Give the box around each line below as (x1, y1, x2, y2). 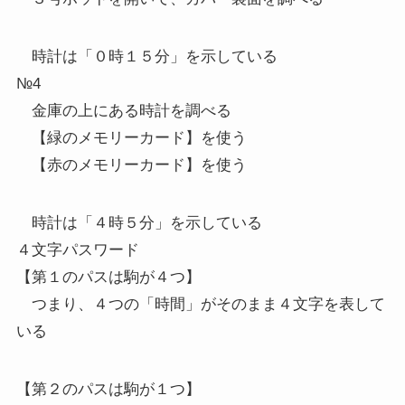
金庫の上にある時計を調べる (15, 102, 231, 120)
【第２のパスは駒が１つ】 (15, 381, 201, 399)
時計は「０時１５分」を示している (15, 48, 278, 66)
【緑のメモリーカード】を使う (15, 129, 247, 147)
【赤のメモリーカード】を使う (15, 156, 247, 174)
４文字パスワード (15, 241, 139, 259)
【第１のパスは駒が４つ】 (15, 268, 201, 287)
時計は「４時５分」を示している (15, 214, 262, 232)
